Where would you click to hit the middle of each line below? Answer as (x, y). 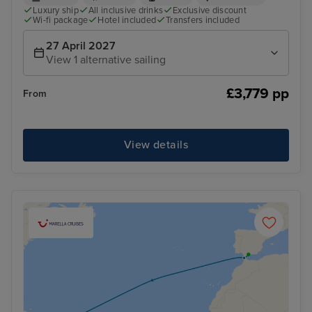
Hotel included (127, 21)
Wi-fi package (61, 21)
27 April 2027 (81, 46)
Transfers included (203, 21)
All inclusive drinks (126, 11)
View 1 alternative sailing (106, 60)
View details (156, 145)
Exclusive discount (210, 11)
